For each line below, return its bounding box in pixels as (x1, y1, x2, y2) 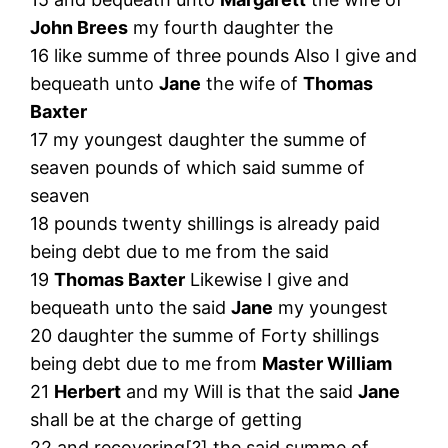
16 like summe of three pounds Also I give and (30, 44, 418, 66)
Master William (262, 352, 393, 374)
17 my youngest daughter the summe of (30, 128, 368, 150)
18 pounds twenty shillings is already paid (30, 212, 381, 234)
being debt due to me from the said (30, 240, 330, 262)
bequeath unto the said (30, 296, 232, 318)
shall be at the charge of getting (30, 408, 303, 430)
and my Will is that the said (121, 380, 359, 402)
